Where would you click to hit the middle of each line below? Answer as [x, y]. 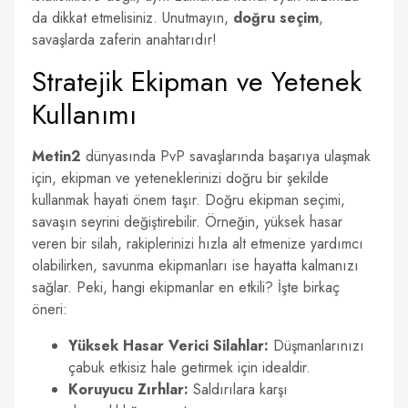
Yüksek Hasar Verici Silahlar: [168, 346]
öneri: [50, 309]
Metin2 [56, 156]
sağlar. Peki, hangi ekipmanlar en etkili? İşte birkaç [186, 287]
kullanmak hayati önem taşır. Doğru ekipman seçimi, [189, 200]
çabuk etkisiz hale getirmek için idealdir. [189, 367]
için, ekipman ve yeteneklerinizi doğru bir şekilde [180, 178]
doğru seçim [276, 18]
